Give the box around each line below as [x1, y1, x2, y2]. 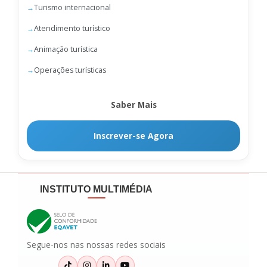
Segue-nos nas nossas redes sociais [27, 239, 166, 251]
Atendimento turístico [34, 23, 110, 33]
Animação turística [34, 44, 98, 54]
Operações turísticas [34, 64, 106, 75]
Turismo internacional [34, 2, 111, 13]
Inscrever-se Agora [94, 129, 173, 141]
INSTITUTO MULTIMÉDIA [40, 184, 153, 194]
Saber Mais [110, 98, 157, 110]
